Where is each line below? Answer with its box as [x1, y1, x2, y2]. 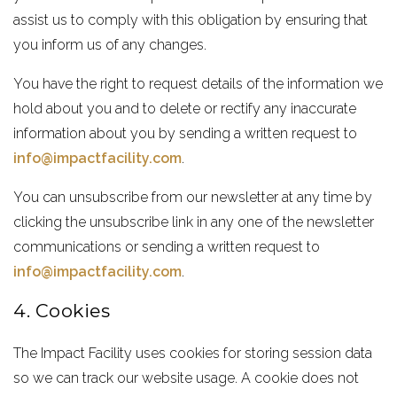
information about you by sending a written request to [13, 125, 358, 142]
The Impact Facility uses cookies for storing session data [13, 345, 373, 362]
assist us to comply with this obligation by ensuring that [13, 12, 369, 28]
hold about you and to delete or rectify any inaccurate [13, 100, 357, 117]
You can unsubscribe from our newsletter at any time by [13, 189, 373, 206]
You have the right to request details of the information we [13, 75, 384, 92]
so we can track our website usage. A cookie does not [13, 370, 360, 386]
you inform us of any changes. [13, 36, 207, 53]
